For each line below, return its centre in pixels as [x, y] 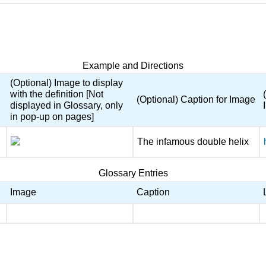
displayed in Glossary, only [67, 106]
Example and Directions [133, 66]
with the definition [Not [57, 94]
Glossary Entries [133, 173]
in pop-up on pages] [52, 117]
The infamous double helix [193, 142]
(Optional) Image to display [67, 83]
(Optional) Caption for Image [196, 100]
